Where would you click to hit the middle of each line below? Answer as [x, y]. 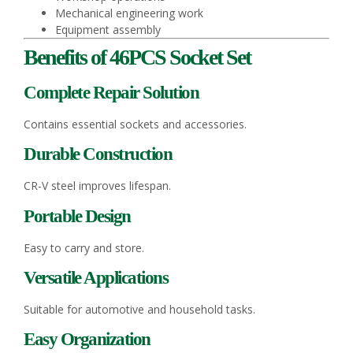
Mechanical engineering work [129, 13]
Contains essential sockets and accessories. [135, 124]
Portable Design [77, 216]
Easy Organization [87, 340]
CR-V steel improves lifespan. [97, 186]
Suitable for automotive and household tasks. [139, 309]
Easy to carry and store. [84, 247]
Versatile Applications [96, 277]
